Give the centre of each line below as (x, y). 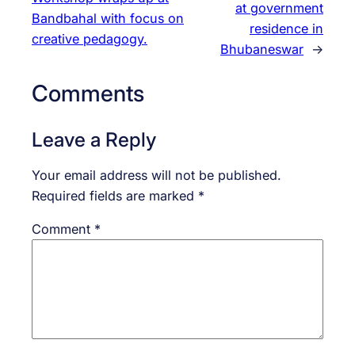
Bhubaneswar (262, 50)
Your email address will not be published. (157, 175)
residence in (286, 29)
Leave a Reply (94, 139)
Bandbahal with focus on (108, 19)
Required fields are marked (115, 195)
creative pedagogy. (90, 39)
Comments (88, 94)
